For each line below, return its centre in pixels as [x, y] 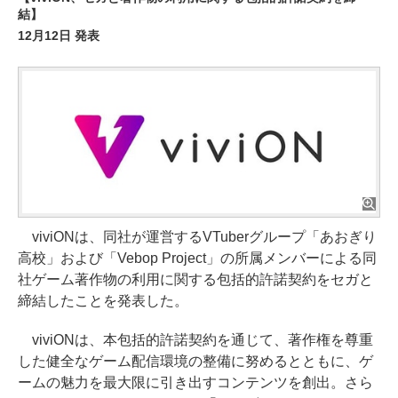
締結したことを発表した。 [103, 301]
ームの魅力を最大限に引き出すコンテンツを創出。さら [195, 383]
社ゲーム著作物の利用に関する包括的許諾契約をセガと [195, 280]
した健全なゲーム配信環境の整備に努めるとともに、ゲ [195, 362]
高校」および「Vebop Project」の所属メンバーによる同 [197, 259]
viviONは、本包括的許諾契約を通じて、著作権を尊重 [195, 340]
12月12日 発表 [59, 36]
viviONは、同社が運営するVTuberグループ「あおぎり [197, 237]
